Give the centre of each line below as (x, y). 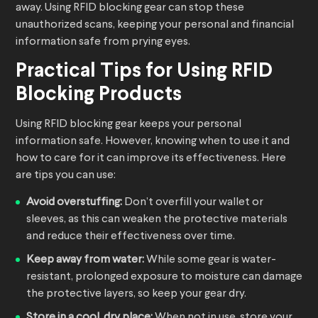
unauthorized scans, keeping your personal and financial (155, 25)
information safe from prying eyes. (103, 42)
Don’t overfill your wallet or (193, 203)
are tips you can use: (66, 176)
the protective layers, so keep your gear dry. (136, 294)
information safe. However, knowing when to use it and (153, 142)
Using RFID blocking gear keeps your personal (128, 125)
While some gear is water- (210, 260)
